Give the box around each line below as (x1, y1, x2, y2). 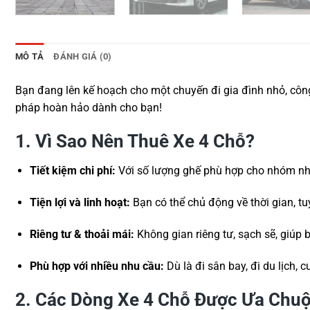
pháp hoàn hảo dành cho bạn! (15, 100, 162, 114)
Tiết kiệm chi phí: (29, 164, 116, 178)
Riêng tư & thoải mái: (29, 227, 134, 241)
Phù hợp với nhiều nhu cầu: (29, 259, 164, 273)
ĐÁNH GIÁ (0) (53, 51, 112, 62)
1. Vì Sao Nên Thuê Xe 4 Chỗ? (15, 131, 255, 152)
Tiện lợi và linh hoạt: (29, 196, 130, 210)
